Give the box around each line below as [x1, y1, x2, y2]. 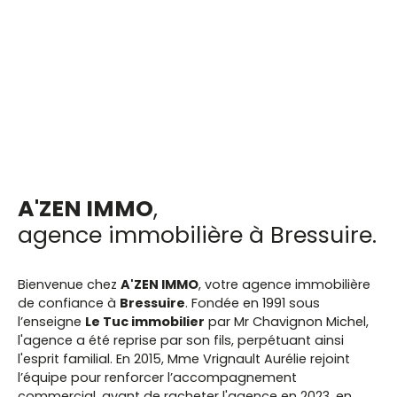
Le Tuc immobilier [85, 313, 205, 331]
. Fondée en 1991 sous [185, 294, 320, 313]
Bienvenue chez [18, 276, 121, 294]
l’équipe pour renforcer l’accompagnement [18, 369, 297, 387]
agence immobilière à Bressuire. [18, 220, 377, 252]
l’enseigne [18, 313, 85, 331]
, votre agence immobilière [198, 276, 370, 294]
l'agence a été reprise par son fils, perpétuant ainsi [18, 331, 344, 350]
